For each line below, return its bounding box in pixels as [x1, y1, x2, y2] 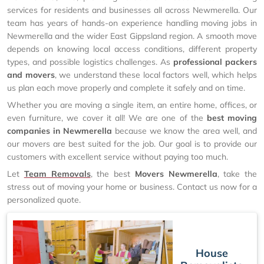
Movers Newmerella [134, 169, 217, 179]
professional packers [173, 57, 258, 67]
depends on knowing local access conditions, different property [7, 44, 257, 54]
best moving [206, 113, 258, 123]
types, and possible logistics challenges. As [7, 57, 174, 67]
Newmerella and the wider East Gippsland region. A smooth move [7, 31, 257, 41]
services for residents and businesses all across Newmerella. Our [7, 5, 257, 15]
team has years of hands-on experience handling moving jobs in [7, 18, 257, 28]
